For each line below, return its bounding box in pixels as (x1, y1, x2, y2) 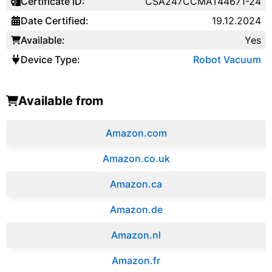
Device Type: (21, 53, 80, 66)
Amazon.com (105, 126, 167, 139)
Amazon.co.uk (102, 152, 170, 165)
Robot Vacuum (192, 53, 261, 66)
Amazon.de (109, 203, 163, 216)
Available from (18, 93, 103, 108)
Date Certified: (21, 14, 89, 27)
